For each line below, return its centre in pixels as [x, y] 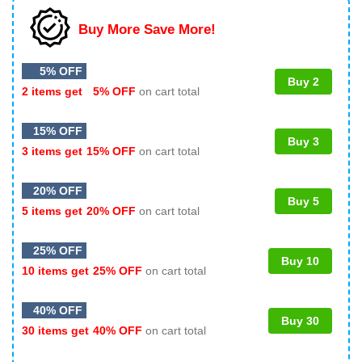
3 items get [54, 151]
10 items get [57, 270]
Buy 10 [300, 261]
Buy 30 [300, 320]
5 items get [54, 210]
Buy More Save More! [147, 29]
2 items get [54, 91]
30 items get [57, 330]
